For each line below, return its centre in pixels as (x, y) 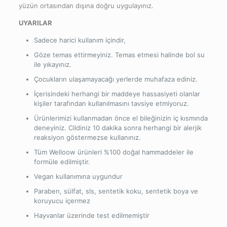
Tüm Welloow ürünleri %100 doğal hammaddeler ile (113, 152)
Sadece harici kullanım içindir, (80, 40)
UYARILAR (35, 23)
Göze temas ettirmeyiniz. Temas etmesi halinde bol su (119, 55)
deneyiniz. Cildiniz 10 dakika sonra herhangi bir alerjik (118, 128)
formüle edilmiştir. (62, 162)
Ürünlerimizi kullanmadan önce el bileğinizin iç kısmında (121, 118)
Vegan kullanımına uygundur (78, 177)
